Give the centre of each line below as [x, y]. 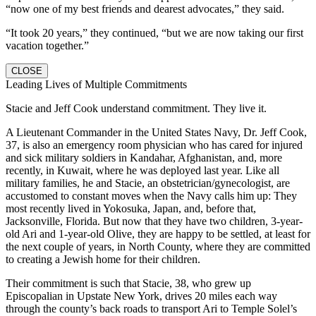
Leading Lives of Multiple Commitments [96, 84]
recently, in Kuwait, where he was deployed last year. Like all [142, 170]
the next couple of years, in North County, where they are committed [158, 246]
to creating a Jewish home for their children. [103, 259]
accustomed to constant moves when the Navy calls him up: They [151, 195]
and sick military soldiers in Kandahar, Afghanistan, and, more [144, 157]
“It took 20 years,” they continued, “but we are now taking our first [154, 32]
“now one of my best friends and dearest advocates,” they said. [145, 8]
